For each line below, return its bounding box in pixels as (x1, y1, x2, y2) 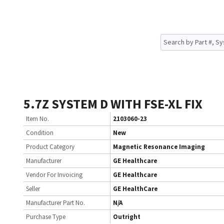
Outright (113, 212, 140, 221)
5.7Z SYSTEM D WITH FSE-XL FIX (23, 95, 202, 112)
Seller (26, 184, 40, 193)
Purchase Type (26, 212, 65, 221)
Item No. (26, 114, 49, 123)
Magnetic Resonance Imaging (113, 142, 205, 151)
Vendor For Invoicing (26, 170, 82, 179)
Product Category (26, 142, 74, 151)
